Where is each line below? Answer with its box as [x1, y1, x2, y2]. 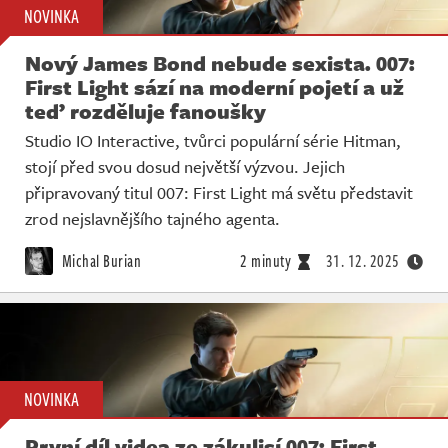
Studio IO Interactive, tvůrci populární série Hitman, [25, 127, 401, 153]
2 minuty [240, 248, 291, 273]
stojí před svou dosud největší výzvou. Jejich [25, 153, 345, 179]
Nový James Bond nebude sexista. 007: [25, 47, 415, 78]
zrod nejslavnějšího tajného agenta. [25, 205, 280, 231]
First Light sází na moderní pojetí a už [25, 71, 404, 102]
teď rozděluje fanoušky [25, 95, 266, 126]
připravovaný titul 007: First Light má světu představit [25, 179, 413, 205]
